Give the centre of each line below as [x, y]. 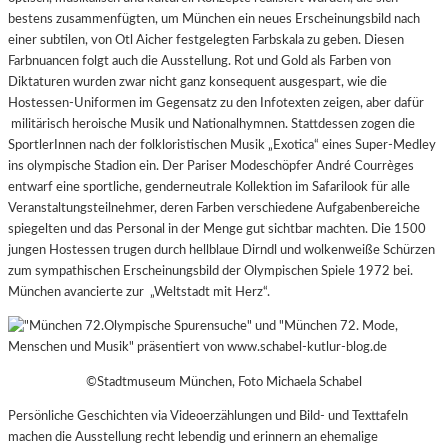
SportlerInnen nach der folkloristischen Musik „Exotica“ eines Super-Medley [222, 145]
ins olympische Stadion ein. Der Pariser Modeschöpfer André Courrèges [211, 166]
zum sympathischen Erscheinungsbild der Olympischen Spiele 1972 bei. [210, 271]
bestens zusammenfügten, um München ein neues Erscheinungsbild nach [214, 19]
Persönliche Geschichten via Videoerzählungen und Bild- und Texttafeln [208, 415]
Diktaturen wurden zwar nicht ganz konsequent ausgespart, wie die [197, 82]
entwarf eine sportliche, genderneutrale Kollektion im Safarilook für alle [209, 187]
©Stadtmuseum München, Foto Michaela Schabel [224, 381]
